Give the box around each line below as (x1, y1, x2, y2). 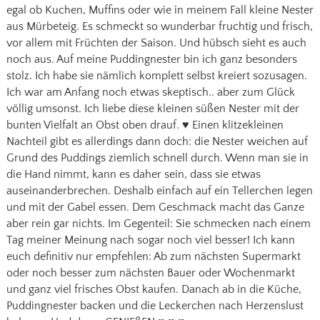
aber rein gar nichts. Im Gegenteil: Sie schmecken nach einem (6, 216, 311, 230)
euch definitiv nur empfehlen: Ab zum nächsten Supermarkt (6, 249, 301, 263)
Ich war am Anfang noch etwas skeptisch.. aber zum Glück (6, 85, 295, 99)
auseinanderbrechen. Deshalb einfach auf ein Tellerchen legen (6, 184, 313, 197)
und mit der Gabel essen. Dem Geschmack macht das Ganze (6, 200, 304, 214)
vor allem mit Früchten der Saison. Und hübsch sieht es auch (6, 36, 306, 49)
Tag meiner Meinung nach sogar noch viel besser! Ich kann (6, 233, 295, 246)
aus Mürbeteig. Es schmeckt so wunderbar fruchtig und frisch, (6, 19, 313, 33)
